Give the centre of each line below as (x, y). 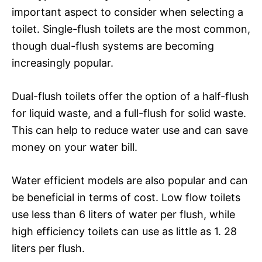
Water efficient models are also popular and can (130, 180)
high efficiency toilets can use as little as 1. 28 (124, 231)
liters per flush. (48, 248)
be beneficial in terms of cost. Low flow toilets (126, 197)
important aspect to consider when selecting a (127, 12)
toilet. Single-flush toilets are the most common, (131, 29)
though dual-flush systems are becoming (113, 46)
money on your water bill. (75, 147)
